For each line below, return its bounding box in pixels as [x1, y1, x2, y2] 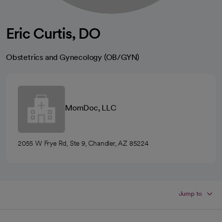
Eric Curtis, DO [6, 24, 101, 42]
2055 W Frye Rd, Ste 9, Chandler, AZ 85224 [18, 139, 149, 147]
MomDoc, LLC [65, 103, 116, 112]
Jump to [178, 190, 203, 197]
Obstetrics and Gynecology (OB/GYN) [6, 53, 140, 62]
